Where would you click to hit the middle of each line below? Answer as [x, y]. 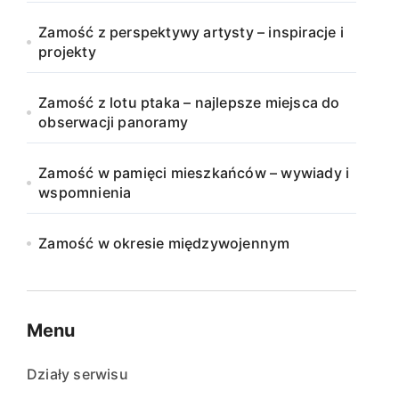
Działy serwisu [77, 374]
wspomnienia [85, 192]
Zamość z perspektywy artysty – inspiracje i [191, 32]
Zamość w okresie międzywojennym [164, 243]
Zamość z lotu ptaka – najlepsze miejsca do [189, 102]
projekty [67, 52]
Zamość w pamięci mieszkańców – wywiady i [194, 173]
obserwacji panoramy [114, 122]
